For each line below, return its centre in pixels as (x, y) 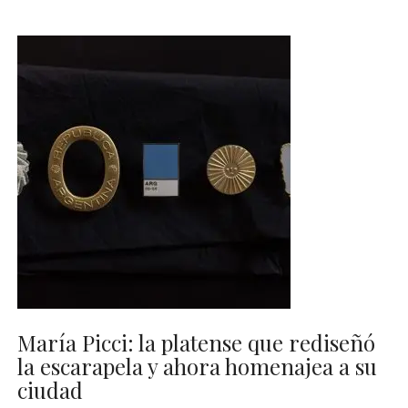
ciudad (51, 390)
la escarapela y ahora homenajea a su (198, 367)
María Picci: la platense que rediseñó (197, 343)
